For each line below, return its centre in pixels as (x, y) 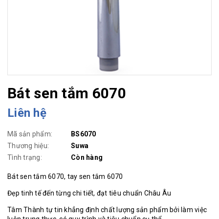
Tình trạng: (25, 157)
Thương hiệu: (28, 146)
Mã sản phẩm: (30, 134)
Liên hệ (27, 113)
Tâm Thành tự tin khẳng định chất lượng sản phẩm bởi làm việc (107, 210)
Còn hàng (87, 157)
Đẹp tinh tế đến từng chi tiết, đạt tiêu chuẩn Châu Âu (89, 193)
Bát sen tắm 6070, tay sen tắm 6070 (65, 176)
